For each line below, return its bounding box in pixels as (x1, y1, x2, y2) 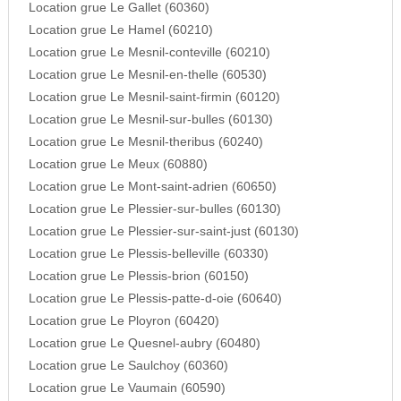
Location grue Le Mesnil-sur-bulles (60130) (28, 113, 273, 127)
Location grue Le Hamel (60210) (28, 23, 213, 38)
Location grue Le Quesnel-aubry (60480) (28, 337, 260, 351)
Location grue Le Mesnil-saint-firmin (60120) (28, 90, 280, 105)
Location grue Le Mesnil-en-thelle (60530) (28, 68, 267, 82)
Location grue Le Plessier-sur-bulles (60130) (28, 202, 281, 217)
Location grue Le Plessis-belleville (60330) (28, 247, 269, 261)
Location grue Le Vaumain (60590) (28, 381, 226, 396)
